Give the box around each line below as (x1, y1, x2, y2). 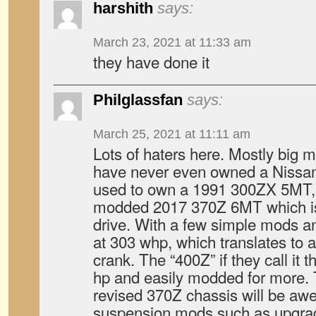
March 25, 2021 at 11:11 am (93, 127, 250, 141)
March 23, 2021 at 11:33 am (93, 35, 251, 49)
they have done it (93, 50, 209, 73)
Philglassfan (93, 91, 183, 109)
